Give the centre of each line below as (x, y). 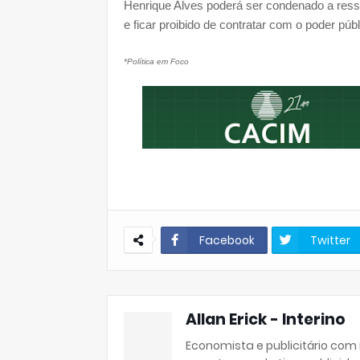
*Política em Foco (156, 61)
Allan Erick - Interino (266, 319)
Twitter (330, 240)
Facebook (227, 240)
